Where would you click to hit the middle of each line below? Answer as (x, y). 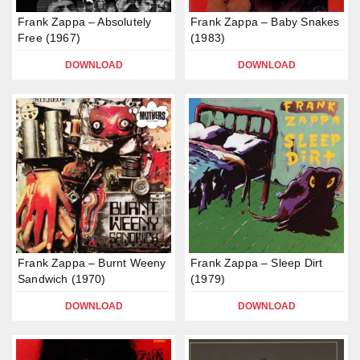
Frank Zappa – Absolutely (85, 22)
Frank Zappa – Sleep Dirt (257, 263)
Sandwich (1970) (62, 279)
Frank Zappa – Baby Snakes (265, 22)
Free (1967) (49, 38)
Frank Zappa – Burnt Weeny (92, 263)
